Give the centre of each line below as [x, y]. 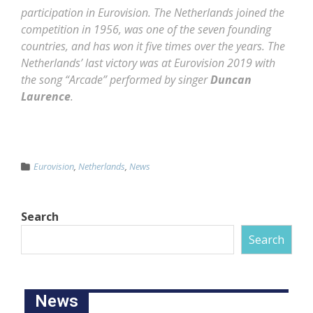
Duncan [231, 80]
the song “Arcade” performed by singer [116, 80]
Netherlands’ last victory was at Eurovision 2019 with [148, 63]
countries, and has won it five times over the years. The [153, 46]
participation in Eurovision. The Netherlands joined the [153, 13]
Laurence [46, 96]
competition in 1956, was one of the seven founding [146, 29]
